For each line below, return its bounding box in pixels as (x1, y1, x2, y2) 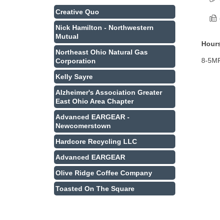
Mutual (55, 32, 79, 40)
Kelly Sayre (55, 73, 93, 81)
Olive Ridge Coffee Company (55, 169, 152, 177)
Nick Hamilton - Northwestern (55, 24, 154, 31)
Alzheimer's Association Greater (55, 88, 162, 96)
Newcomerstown (55, 122, 111, 130)
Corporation (55, 57, 96, 65)
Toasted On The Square (55, 185, 135, 192)
